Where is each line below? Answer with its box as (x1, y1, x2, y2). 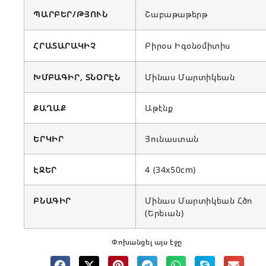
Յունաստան (145, 133, 199, 145)
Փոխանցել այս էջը (112, 237, 183, 248)
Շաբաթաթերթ (145, 8, 208, 20)
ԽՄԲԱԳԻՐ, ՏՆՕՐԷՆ (33, 71, 121, 83)
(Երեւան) (145, 207, 184, 219)
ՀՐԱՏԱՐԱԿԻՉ (33, 40, 96, 52)
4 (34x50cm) (145, 164, 196, 176)
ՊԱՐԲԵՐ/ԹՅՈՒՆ (33, 8, 108, 20)
